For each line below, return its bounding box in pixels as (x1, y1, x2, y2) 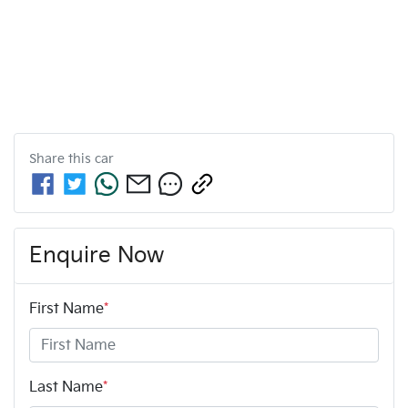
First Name (29, 301, 104, 319)
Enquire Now (29, 242, 164, 270)
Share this (29, 151, 95, 168)
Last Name (29, 379, 103, 397)
